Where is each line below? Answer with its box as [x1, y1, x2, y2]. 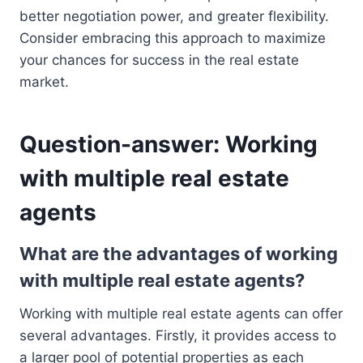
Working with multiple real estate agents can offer [19, 305, 343, 322]
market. [19, 73, 69, 90]
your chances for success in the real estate [19, 51, 299, 68]
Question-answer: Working [19, 130, 318, 158]
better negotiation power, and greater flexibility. [19, 7, 329, 24]
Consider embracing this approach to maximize [19, 29, 326, 46]
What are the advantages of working [19, 242, 338, 264]
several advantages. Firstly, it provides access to [19, 327, 336, 344]
